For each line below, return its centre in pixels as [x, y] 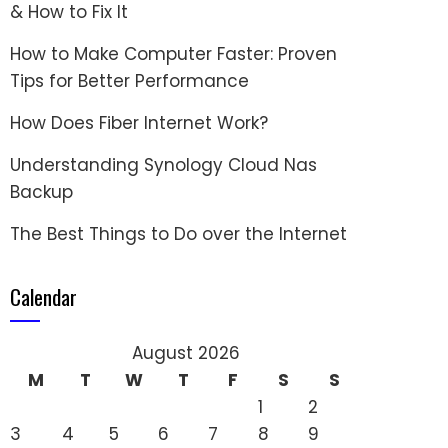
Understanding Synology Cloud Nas [163, 165]
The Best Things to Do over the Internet [178, 234]
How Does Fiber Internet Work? [139, 123]
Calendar [43, 296]
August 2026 [185, 353]
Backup [41, 192]
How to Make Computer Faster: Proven [173, 54]
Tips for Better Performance [129, 81]
